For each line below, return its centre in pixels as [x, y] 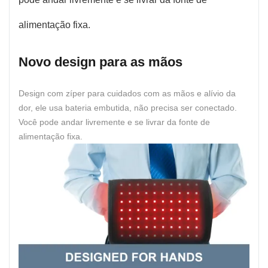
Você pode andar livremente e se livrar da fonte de [114, 122]
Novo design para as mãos [100, 62]
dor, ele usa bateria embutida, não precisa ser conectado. [128, 107]
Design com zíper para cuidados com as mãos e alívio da [127, 93]
